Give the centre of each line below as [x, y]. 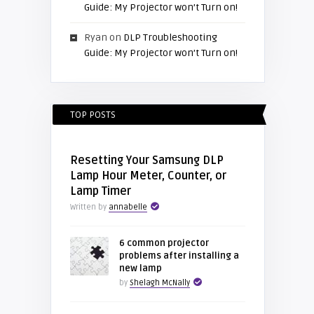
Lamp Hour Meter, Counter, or [148, 176]
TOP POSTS [93, 115]
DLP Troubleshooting [170, 37]
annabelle [128, 207]
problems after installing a [179, 256]
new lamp [140, 268]
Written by [89, 207]
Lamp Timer [100, 191]
